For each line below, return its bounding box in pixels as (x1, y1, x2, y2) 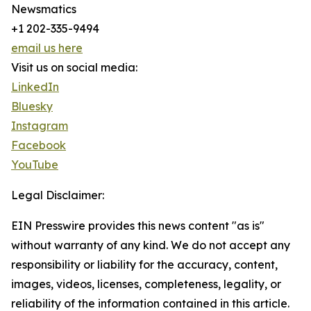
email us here (11, 41, 83, 55)
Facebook (11, 138, 66, 152)
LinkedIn (11, 80, 59, 94)
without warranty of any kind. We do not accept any (11, 238, 290, 252)
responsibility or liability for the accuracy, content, (11, 258, 278, 271)
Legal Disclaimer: (11, 188, 104, 202)
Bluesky (11, 99, 53, 113)
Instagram (11, 119, 68, 133)
